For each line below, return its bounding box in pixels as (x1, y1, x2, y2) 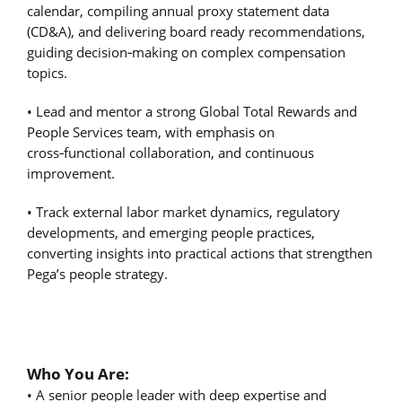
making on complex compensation (132, 42, 345, 61)
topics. (27, 63, 67, 82)
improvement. (27, 164, 115, 183)
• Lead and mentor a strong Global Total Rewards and (27, 102, 357, 121)
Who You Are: (27, 363, 129, 384)
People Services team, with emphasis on (27, 123, 275, 142)
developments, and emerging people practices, (27, 223, 315, 242)
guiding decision (27, 42, 127, 61)
